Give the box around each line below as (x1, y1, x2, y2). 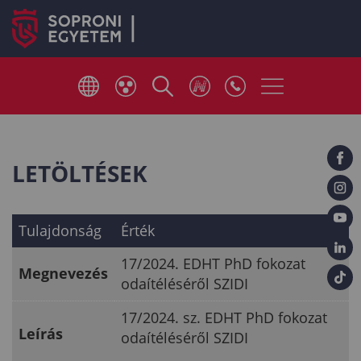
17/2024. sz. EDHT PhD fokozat (121, 308, 327, 327)
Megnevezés (19, 263, 108, 283)
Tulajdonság (19, 221, 102, 240)
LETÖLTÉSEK (12, 158, 147, 189)
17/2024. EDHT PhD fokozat (121, 254, 305, 273)
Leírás (19, 324, 63, 343)
